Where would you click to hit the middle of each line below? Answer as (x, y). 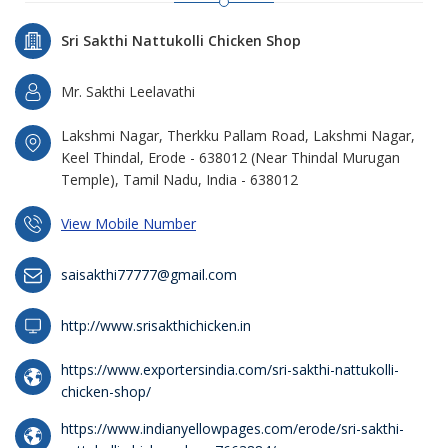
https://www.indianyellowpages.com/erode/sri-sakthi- (232, 428)
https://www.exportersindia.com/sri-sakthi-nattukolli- (230, 369)
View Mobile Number (128, 223)
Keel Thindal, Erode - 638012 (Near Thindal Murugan (230, 157)
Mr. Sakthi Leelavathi (128, 91)
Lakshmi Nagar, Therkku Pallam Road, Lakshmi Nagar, (238, 135)
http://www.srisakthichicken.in (156, 325)
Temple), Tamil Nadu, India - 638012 (179, 179)
